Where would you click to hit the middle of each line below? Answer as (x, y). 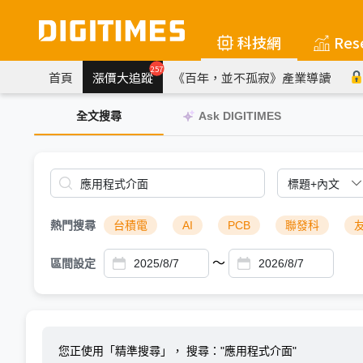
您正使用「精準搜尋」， (122, 351)
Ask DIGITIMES (240, 116)
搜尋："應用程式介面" (241, 351)
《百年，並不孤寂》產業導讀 (252, 77)
